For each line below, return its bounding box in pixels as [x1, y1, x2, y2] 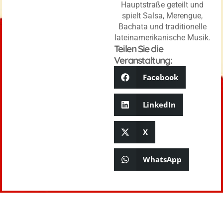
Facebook [143, 72, 179, 82]
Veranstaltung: [113, 54, 172, 66]
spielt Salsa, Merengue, [122, 11, 203, 20]
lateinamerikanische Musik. [114, 33, 211, 42]
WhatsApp [143, 154, 182, 164]
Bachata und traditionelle [118, 22, 207, 31]
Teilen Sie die [113, 43, 163, 55]
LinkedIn [143, 100, 176, 110]
